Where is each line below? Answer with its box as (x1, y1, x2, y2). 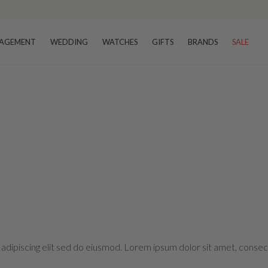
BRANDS (188, 37, 218, 47)
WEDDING (50, 37, 88, 47)
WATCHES (102, 37, 138, 47)
